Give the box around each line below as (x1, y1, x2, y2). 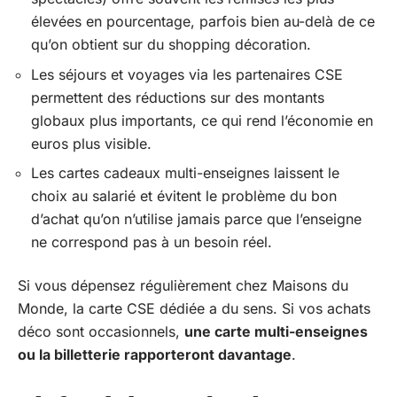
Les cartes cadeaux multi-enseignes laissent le (31, 164, 339, 182)
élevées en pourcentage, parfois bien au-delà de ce (31, 12, 375, 30)
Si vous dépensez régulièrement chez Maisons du (18, 276, 348, 294)
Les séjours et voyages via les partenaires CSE (31, 65, 343, 83)
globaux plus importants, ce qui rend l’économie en (31, 111, 373, 129)
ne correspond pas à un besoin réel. (31, 233, 272, 251)
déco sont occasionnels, (18, 322, 184, 340)
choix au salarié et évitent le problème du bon (31, 187, 337, 205)
